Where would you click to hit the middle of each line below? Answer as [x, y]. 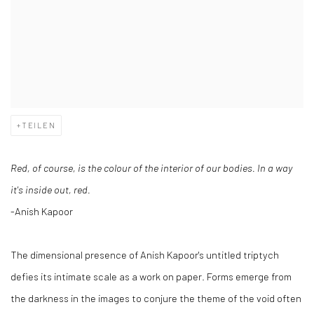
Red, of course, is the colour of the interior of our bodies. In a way [151, 168]
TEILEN [39, 125]
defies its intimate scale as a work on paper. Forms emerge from [151, 276]
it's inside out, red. [50, 189]
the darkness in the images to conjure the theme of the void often [156, 298]
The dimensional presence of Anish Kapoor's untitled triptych [145, 254]
